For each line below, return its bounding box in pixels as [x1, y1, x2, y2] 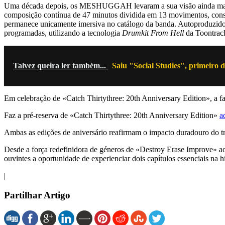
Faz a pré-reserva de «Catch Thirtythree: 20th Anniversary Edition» [4, 111, 219, 120]
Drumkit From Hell [122, 29, 184, 38]
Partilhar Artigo [4, 189, 70, 200]
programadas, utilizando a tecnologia [4, 29, 122, 38]
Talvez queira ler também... [13, 61, 108, 70]
